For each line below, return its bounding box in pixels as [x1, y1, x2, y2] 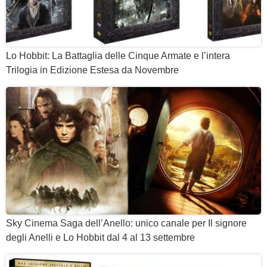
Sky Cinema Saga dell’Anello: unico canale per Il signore [6, 218, 247, 228]
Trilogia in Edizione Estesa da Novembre [6, 64, 179, 75]
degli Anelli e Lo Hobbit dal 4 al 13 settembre [6, 232, 195, 243]
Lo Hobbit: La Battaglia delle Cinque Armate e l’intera [6, 50, 230, 61]
